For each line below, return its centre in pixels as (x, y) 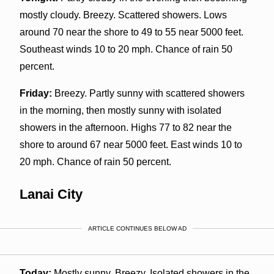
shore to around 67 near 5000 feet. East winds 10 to (131, 144)
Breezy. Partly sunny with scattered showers (148, 93)
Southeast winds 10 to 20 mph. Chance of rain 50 (126, 49)
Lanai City (51, 194)
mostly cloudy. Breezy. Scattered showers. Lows (123, 15)
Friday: (35, 93)
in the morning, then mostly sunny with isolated (120, 110)
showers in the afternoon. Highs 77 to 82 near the (125, 127)
